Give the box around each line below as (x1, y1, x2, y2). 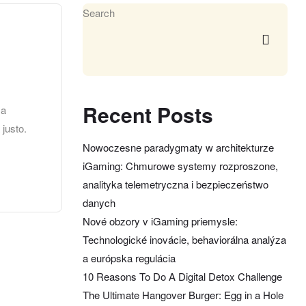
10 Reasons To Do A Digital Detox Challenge (83, 269, 282, 284)
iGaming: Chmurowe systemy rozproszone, (83, 158, 278, 173)
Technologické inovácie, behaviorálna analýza (83, 232, 286, 247)
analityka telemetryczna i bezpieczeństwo (83, 177, 268, 192)
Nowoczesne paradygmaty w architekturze (83, 140, 274, 155)
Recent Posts (83, 100, 213, 130)
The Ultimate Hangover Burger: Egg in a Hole (83, 288, 283, 303)
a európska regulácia (83, 251, 176, 266)
